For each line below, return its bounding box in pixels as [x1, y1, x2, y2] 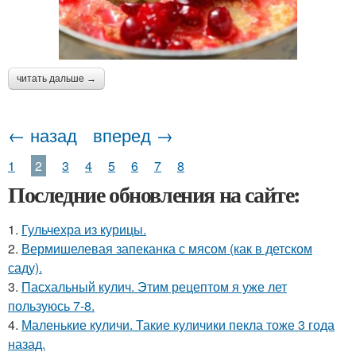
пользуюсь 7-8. [8, 296, 95, 315]
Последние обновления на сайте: [8, 177, 300, 211]
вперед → [93, 122, 173, 147]
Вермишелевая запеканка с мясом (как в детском [21, 238, 312, 257]
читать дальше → [17, 72, 96, 84]
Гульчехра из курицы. [21, 219, 146, 238]
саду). [8, 257, 42, 277]
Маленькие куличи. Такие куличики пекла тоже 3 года [21, 315, 335, 334]
